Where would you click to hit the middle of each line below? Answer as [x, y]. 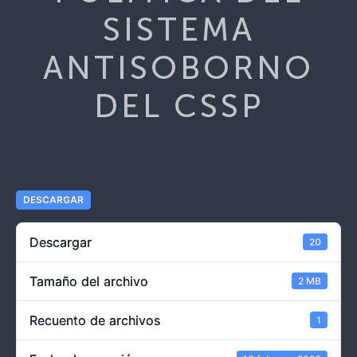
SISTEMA [178, 29]
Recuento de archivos [95, 320]
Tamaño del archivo [89, 281]
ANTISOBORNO [178, 68]
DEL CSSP [178, 106]
